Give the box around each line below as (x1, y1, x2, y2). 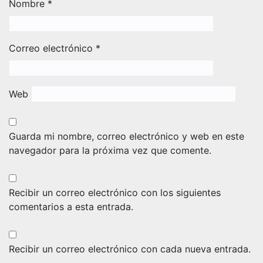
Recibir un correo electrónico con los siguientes (9, 186, 221, 198)
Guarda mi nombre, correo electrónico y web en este (9, 130, 244, 142)
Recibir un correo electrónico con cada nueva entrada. (9, 242, 251, 255)
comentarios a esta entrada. (9, 200, 133, 213)
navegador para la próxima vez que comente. (9, 144, 211, 156)
